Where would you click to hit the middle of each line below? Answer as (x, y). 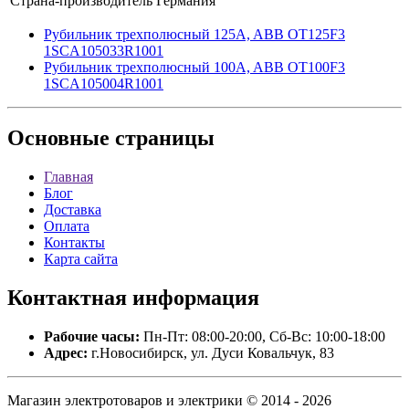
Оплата (67, 226)
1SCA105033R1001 (104, 50)
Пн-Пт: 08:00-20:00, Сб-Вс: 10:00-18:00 (262, 337)
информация (193, 298)
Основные (58, 138)
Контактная (67, 298)
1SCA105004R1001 (104, 83)
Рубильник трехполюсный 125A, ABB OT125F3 (194, 34)
